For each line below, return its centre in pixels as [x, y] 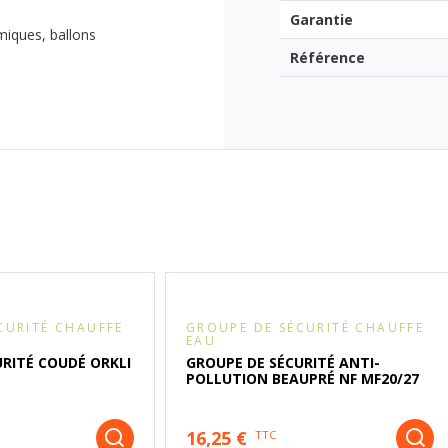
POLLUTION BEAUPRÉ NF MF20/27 [302, 379]
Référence [327, 58]
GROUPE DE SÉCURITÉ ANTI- [282, 363]
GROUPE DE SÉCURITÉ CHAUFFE [305, 328]
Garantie [321, 20]
